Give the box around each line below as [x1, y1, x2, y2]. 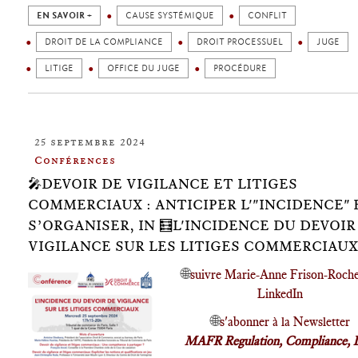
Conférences [34, 153, 116, 166]
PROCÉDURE [213, 63, 267, 74]
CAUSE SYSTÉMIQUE [125, 10, 214, 21]
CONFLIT [248, 10, 287, 21]
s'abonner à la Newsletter [219, 314, 350, 329]
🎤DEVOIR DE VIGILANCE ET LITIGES [28, 176, 297, 192]
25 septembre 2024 [34, 135, 145, 148]
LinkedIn [257, 286, 303, 301]
